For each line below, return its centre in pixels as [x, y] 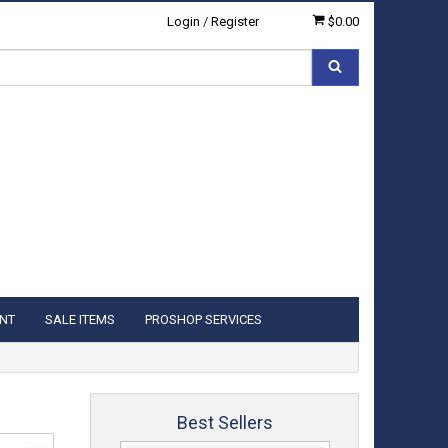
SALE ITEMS [80, 319]
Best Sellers [224, 422]
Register [235, 21]
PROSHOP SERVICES [203, 319]
